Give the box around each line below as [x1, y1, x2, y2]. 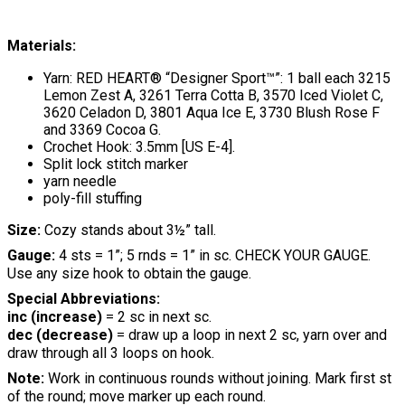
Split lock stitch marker [43, 155, 188, 173]
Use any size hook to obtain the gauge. [7, 264, 251, 282]
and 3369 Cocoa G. [43, 120, 161, 138]
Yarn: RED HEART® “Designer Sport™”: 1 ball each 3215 [43, 69, 391, 87]
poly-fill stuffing [43, 189, 142, 207]
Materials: [7, 36, 76, 54]
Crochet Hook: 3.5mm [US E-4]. [43, 137, 235, 155]
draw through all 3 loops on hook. [7, 344, 214, 362]
